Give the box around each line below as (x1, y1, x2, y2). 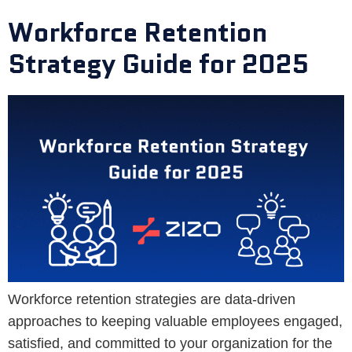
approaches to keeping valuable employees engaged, (8, 313, 343, 329)
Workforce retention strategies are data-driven (8, 291, 295, 307)
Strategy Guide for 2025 (8, 44, 309, 82)
